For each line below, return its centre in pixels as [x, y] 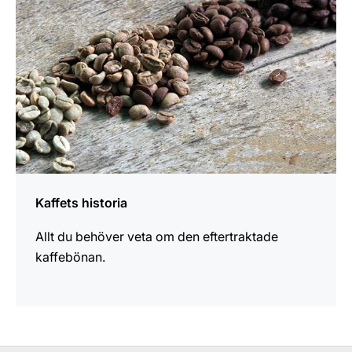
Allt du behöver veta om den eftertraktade [157, 236]
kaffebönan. [70, 257]
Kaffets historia [81, 203]
